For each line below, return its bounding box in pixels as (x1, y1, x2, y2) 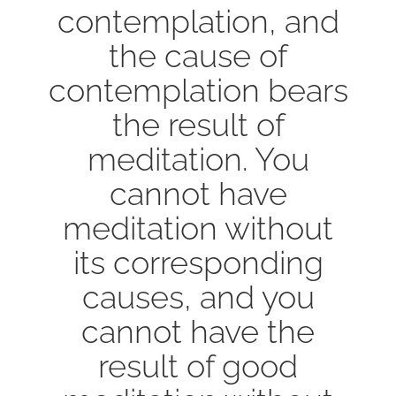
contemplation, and (57, 2, 339, 40)
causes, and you (81, 278, 315, 316)
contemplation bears (48, 71, 348, 109)
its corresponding (72, 243, 324, 281)
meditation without (63, 209, 333, 247)
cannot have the (81, 312, 315, 350)
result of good (98, 346, 298, 385)
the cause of (109, 36, 287, 74)
